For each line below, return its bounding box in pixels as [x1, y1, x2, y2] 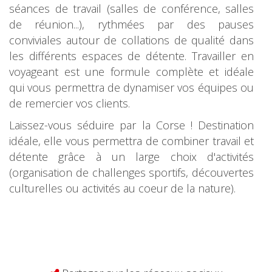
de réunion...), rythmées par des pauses [9, 17, 254, 32]
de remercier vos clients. [9, 96, 130, 110]
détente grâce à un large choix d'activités [9, 149, 254, 164]
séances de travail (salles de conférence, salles [9, 1, 254, 16]
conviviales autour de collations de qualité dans [9, 33, 254, 47]
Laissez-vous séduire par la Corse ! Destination [9, 118, 254, 132]
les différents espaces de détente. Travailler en [9, 49, 254, 63]
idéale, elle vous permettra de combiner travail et [9, 134, 254, 148]
